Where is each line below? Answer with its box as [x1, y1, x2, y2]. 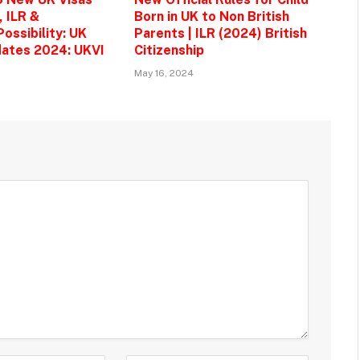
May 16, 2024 [133, 67, 194, 79]
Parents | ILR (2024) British [133, 25, 307, 41]
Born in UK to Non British [133, 8, 289, 24]
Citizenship [133, 42, 204, 58]
